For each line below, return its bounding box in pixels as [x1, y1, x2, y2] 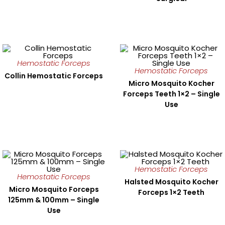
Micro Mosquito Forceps [9, 184, 99, 194]
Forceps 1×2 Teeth [138, 187, 204, 197]
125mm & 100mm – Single [8, 194, 99, 205]
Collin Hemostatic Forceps [5, 70, 103, 81]
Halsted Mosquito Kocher [124, 176, 218, 187]
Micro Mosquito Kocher [128, 78, 214, 88]
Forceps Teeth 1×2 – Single [123, 88, 220, 99]
